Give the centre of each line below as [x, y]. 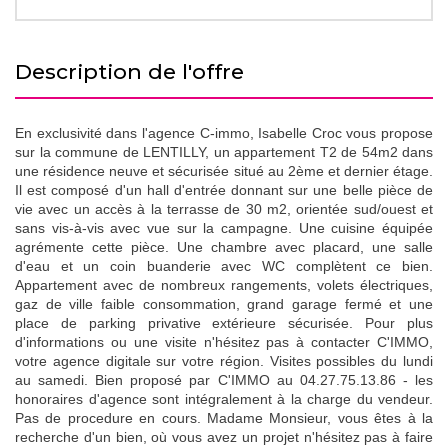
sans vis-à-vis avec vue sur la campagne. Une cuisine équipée [224, 228]
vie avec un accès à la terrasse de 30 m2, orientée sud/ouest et [224, 209]
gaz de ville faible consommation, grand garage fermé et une [224, 304]
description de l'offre [138, 71]
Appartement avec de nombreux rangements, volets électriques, [224, 285]
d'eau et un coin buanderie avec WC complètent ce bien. [224, 266]
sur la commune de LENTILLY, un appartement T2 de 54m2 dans [224, 152]
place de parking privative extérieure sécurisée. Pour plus [224, 323]
